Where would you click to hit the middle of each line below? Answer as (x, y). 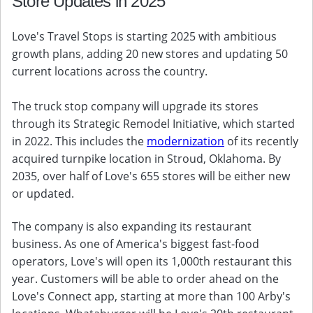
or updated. (43, 194)
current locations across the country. (110, 71)
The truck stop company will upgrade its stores (135, 106)
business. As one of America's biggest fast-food (136, 244)
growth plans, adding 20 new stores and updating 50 (150, 54)
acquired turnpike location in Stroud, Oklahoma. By (146, 159)
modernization (185, 141)
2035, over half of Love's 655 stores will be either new (151, 176)
